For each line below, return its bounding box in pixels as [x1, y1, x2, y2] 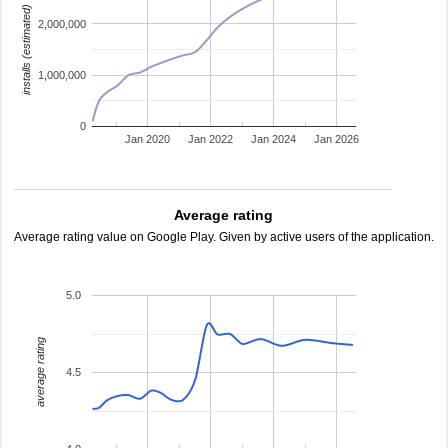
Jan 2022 [188, 133, 234, 146]
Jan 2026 [314, 133, 360, 146]
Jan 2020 [125, 133, 171, 146]
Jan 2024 [251, 133, 297, 146]
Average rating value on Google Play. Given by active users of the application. [14, 230, 434, 244]
